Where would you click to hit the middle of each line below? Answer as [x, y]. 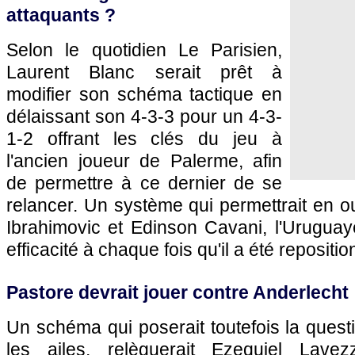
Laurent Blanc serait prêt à [144, 72]
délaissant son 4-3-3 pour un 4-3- [144, 116]
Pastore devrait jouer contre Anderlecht [177, 292]
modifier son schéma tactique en [144, 94]
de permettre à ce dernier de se [144, 183]
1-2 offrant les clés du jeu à [144, 139]
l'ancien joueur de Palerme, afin [144, 161]
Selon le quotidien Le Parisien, [144, 50]
